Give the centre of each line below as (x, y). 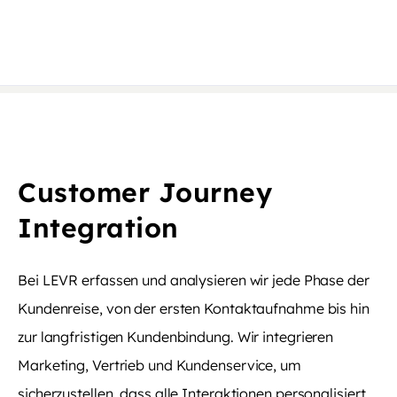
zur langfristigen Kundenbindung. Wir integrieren (176, 336)
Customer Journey (145, 193)
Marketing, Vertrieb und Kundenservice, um (160, 365)
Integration (98, 228)
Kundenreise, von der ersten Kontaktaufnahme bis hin (194, 308)
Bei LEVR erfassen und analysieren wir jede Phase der (194, 280)
